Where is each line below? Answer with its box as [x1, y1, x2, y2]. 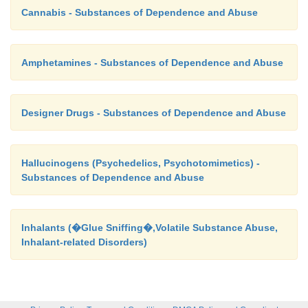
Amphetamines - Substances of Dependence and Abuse [21, 56, 283, 68]
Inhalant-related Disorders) [21, 236, 147, 247]
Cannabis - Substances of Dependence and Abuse [21, 6, 258, 18]
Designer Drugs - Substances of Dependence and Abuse [21, 107, 286, 118]
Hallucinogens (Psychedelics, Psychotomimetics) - [21, 157, 260, 168]
